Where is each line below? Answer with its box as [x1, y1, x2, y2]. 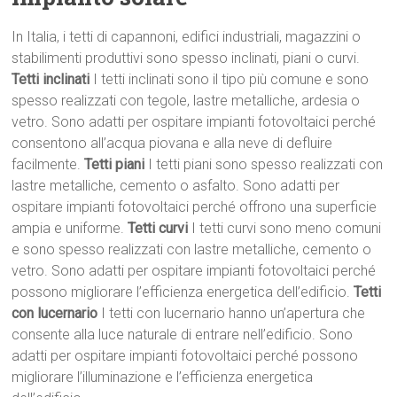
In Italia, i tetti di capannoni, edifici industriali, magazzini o [12, 28, 362, 46]
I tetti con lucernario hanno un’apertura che [97, 305, 366, 323]
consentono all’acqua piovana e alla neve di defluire [12, 135, 333, 152]
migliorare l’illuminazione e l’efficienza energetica [12, 369, 314, 386]
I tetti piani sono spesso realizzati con [144, 156, 384, 174]
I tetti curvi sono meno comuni [188, 220, 382, 237]
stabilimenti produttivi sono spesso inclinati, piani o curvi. [12, 50, 361, 67]
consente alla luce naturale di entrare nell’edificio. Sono [12, 326, 354, 344]
